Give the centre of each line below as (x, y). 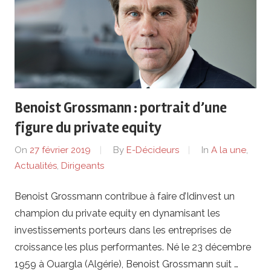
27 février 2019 (60, 150)
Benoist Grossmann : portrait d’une (121, 108)
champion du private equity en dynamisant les (117, 213)
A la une (229, 150)
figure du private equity (88, 128)
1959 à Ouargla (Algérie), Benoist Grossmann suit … (126, 264)
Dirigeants (83, 166)
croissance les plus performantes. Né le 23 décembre (133, 247)
